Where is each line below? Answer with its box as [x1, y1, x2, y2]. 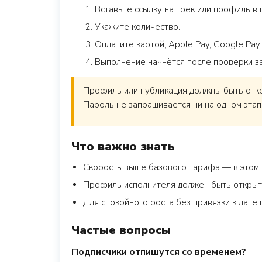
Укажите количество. [95, 21, 180, 33]
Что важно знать [71, 139, 175, 154]
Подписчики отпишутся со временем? [71, 246, 246, 258]
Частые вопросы [71, 222, 171, 238]
